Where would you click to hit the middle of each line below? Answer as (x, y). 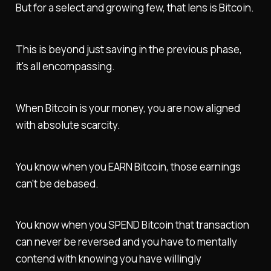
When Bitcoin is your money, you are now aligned (128, 108)
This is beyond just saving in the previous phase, (129, 49)
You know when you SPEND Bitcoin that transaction (132, 225)
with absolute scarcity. (68, 125)
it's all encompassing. (65, 66)
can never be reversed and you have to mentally (126, 242)
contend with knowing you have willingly (108, 259)
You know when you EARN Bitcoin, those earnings (128, 166)
